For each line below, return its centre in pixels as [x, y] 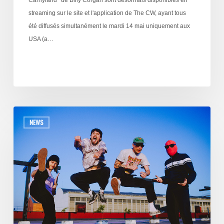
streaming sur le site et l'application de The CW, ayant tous [107, 13]
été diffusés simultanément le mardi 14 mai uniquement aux [109, 26]
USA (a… [41, 39]
